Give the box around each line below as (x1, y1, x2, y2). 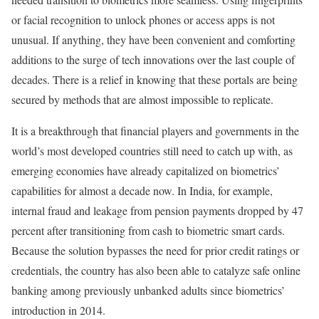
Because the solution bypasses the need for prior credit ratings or (11, 243, 299, 258)
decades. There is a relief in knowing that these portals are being (11, 72, 298, 88)
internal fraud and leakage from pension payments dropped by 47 (11, 203, 303, 219)
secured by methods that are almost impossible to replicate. (11, 92, 273, 108)
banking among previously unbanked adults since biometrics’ (11, 283, 285, 298)
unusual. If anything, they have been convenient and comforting (11, 32, 296, 48)
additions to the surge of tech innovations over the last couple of (11, 52, 295, 68)
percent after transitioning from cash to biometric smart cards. (11, 223, 285, 239)
